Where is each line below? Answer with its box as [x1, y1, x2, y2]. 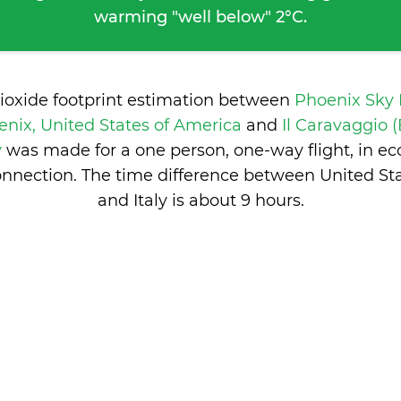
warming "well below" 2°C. [94, 7, 307, 27]
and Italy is [97, 191, 189, 210]
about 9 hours [188, 191, 301, 210]
